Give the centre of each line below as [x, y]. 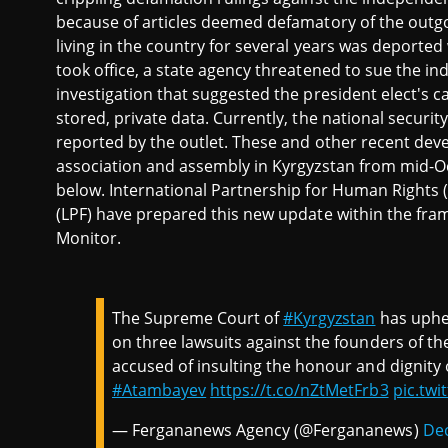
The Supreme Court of [198, 318]
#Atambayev [159, 390]
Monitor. [89, 238]
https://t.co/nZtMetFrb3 [299, 390]
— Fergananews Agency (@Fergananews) [267, 430]
